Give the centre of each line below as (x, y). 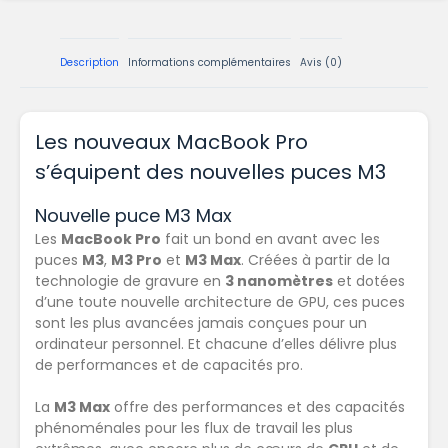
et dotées (369, 281)
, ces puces (365, 302)
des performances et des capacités (279, 407)
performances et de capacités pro (178, 365)
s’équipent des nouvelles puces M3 (210, 172)
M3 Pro (136, 260)
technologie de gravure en (130, 281)
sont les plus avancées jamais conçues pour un (201, 323)
